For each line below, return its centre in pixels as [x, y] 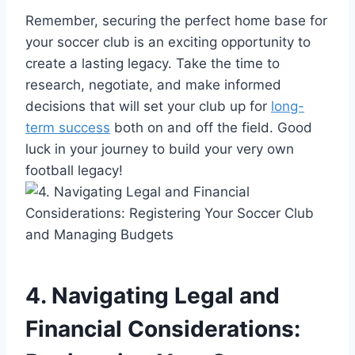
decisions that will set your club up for [148, 106]
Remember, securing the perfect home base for [176, 20]
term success [68, 127]
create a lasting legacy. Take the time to [153, 63]
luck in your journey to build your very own [160, 149]
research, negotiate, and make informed [153, 84]
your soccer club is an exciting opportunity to [168, 42]
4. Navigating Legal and [153, 295]
